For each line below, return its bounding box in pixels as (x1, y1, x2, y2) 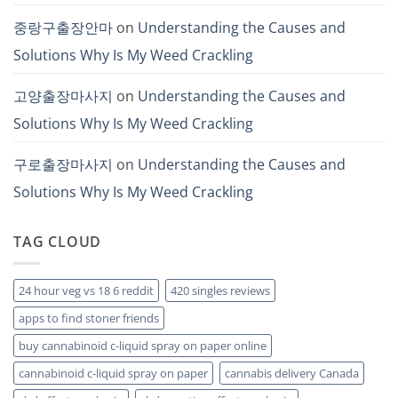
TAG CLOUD (13, 231, 102, 251)
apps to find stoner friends (19, 310, 159, 327)
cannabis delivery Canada (225, 365, 359, 382)
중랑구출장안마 (13, 17, 113, 37)
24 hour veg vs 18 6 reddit (19, 283, 154, 299)
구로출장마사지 (13, 154, 113, 174)
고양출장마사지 (13, 85, 113, 106)
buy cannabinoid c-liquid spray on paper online (19, 338, 267, 354)
